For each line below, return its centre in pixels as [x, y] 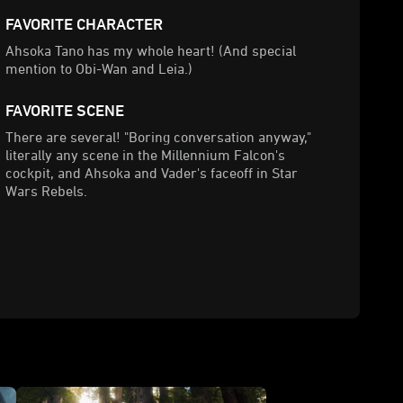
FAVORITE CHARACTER [84, 23]
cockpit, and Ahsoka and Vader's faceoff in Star [152, 173]
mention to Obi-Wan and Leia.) [99, 68]
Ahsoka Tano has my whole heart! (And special [151, 50]
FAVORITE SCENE [65, 110]
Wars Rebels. [46, 191]
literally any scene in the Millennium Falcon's [145, 155]
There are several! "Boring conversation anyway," [158, 137]
